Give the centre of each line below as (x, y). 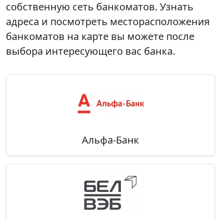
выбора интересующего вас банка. (91, 51)
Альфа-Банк (110, 140)
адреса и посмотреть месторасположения (108, 22)
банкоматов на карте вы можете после (100, 37)
